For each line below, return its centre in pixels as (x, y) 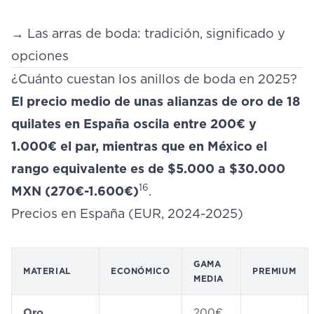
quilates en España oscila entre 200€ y (134, 124)
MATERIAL (47, 271)
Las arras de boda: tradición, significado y (156, 33)
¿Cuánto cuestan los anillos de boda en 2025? (154, 79)
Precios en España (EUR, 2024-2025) (127, 213)
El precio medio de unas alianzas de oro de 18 (156, 101)
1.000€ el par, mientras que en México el (139, 146)
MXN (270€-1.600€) (75, 191)
